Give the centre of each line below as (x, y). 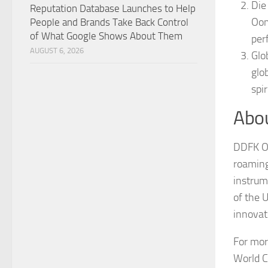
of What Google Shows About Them (106, 36)
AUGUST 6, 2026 (57, 51)
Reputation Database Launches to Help (113, 9)
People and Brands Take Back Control (109, 22)
